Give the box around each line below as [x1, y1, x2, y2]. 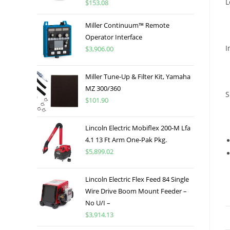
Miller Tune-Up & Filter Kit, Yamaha [85, 71, 190, 81]
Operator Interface [85, 32, 142, 42]
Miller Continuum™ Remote [85, 20, 169, 30]
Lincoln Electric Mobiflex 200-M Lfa [85, 123, 190, 132]
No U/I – [85, 198, 110, 207]
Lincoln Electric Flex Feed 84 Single [85, 174, 189, 184]
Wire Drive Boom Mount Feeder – [85, 186, 187, 196]
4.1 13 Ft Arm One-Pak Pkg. [85, 135, 167, 144]
